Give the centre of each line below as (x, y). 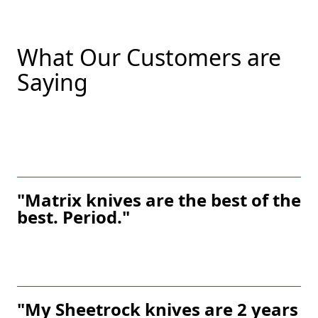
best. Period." (73, 217)
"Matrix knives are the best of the (159, 200)
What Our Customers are (149, 57)
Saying (53, 82)
